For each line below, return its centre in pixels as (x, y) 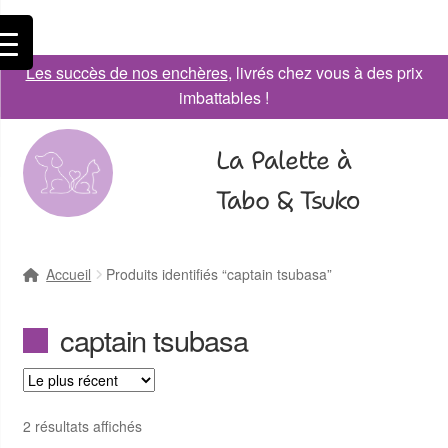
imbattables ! (224, 97)
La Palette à (283, 160)
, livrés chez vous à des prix (325, 72)
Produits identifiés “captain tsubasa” (219, 273)
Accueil (69, 273)
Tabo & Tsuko (287, 200)
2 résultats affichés (82, 426)
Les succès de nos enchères (126, 72)
